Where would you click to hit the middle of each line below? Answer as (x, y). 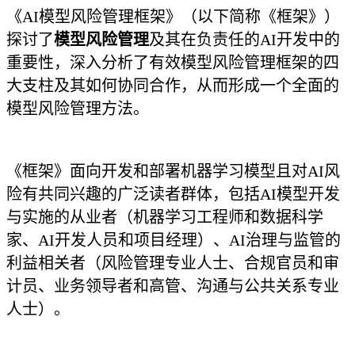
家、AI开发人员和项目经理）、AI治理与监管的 (174, 240)
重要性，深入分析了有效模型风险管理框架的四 (173, 63)
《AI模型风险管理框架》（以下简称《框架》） (173, 17)
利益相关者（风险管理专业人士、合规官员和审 (173, 263)
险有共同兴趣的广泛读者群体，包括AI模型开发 (173, 194)
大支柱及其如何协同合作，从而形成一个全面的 (173, 86)
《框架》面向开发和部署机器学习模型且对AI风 (173, 171)
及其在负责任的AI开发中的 (244, 40)
